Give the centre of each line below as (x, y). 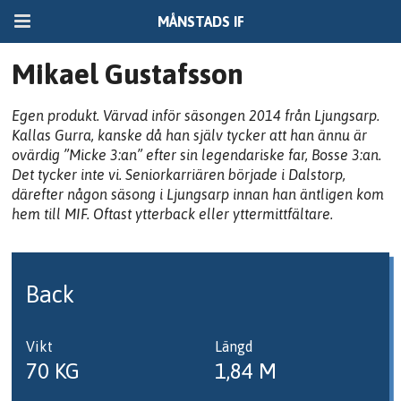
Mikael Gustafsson (128, 73)
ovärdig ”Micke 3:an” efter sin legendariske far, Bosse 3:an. (197, 154)
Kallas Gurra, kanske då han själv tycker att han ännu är (190, 135)
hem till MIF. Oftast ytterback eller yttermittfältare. (173, 213)
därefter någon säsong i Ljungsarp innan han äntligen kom (198, 194)
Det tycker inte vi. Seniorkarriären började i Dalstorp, (179, 174)
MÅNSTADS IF (200, 21)
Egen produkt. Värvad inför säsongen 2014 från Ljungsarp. (196, 115)
